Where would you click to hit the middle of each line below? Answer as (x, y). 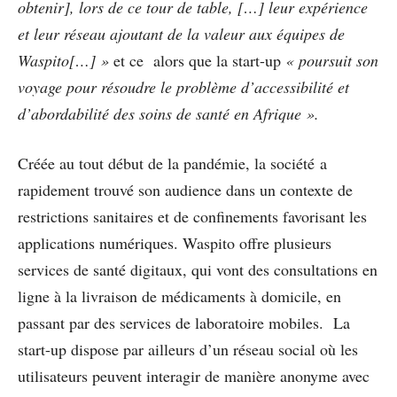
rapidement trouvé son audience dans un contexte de (185, 189)
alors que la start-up (217, 60)
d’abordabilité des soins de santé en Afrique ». (168, 113)
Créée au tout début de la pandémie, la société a (172, 163)
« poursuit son (332, 60)
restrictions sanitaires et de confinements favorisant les (192, 216)
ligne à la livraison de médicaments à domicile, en (179, 296)
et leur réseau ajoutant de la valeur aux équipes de (181, 33)
